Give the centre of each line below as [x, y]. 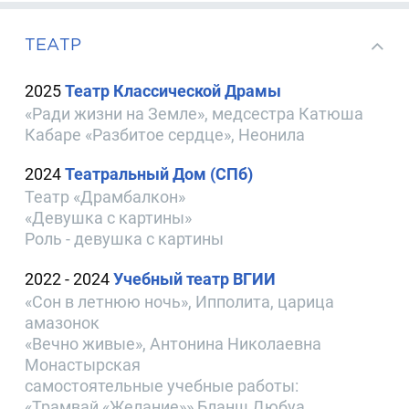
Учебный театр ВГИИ [195, 278]
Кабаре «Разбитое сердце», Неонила [165, 135]
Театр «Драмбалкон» [105, 197]
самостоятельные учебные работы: [162, 385]
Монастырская [83, 364]
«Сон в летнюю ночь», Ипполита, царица [180, 301]
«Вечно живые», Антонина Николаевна [173, 343]
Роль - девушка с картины [125, 239]
